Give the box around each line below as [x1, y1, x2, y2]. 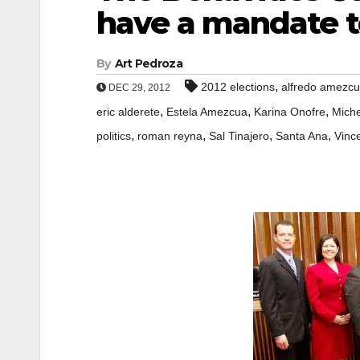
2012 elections [201, 80, 275, 93]
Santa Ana [276, 129, 328, 142]
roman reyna [137, 129, 202, 142]
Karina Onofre [254, 105, 325, 118]
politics [96, 129, 131, 142]
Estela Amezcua [166, 105, 247, 118]
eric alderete [96, 105, 160, 118]
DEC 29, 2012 [106, 82, 170, 93]
